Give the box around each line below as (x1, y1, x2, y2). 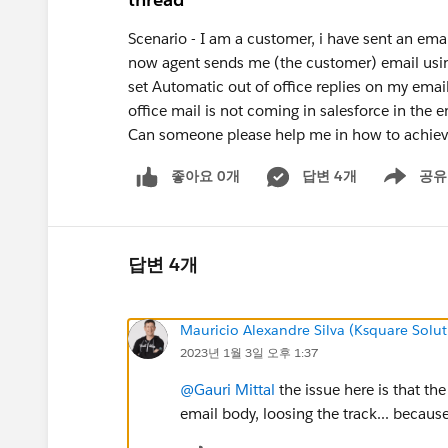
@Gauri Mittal (180, 379, 275, 399)
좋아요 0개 (171, 167, 240, 185)
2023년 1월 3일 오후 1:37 (180, 343, 318, 361)
